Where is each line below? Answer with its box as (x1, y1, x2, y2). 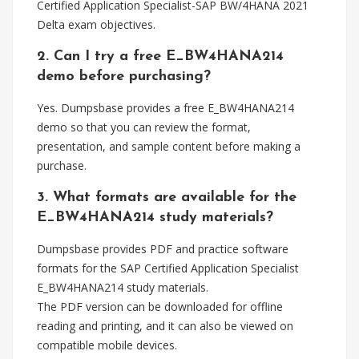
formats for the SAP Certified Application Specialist (37, 260, 299, 276)
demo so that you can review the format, (37, 119, 251, 135)
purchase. (37, 158, 87, 173)
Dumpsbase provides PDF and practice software (37, 241, 288, 256)
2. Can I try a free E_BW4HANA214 (37, 49, 284, 64)
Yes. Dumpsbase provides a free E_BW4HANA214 (37, 100, 294, 115)
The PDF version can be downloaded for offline (37, 299, 283, 314)
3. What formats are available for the (37, 190, 296, 205)
